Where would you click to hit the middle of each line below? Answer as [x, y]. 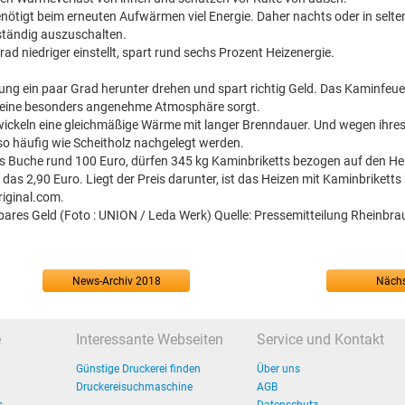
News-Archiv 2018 [116, 281]
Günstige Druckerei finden [138, 369]
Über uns [278, 369]
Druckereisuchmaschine [134, 387]
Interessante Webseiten [150, 339]
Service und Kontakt [320, 339]
